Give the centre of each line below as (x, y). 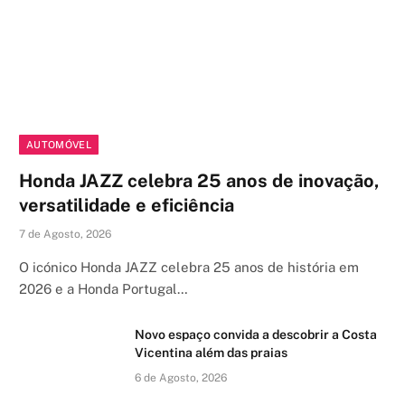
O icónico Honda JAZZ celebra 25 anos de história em (189, 268)
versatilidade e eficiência (127, 206)
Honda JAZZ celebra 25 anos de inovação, (199, 181)
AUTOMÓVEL (59, 145)
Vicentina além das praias (211, 353)
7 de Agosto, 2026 (65, 235)
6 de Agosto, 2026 (181, 378)
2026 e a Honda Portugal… (104, 289)
